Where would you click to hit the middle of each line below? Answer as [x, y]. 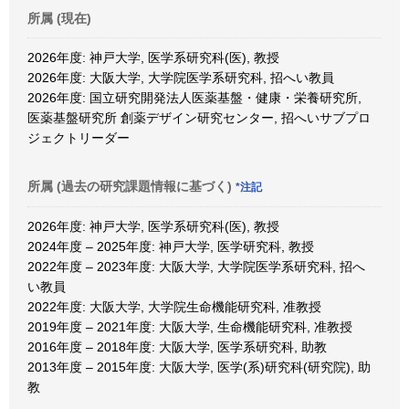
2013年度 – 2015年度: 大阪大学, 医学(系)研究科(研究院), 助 [199, 367]
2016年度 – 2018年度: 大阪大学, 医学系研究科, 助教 [177, 346]
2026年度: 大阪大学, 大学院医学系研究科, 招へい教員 [181, 77]
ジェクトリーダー [79, 137]
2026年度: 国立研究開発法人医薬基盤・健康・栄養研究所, [194, 97]
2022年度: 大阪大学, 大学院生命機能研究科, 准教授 [174, 306]
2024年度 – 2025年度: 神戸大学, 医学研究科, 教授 [171, 246]
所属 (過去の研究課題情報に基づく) [131, 186]
